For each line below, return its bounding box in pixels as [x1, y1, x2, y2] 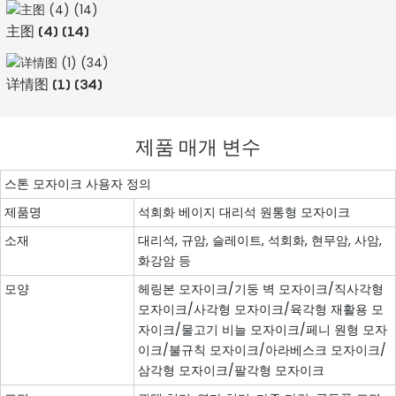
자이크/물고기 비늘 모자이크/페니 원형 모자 [138, 320, 387, 339]
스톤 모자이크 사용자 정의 [4, 174, 151, 193]
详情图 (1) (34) [5, 75, 103, 94]
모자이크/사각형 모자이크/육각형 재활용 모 [138, 300, 384, 318]
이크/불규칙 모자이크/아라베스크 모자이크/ [138, 340, 386, 359]
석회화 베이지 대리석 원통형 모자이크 [138, 202, 350, 221]
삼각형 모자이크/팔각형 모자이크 [138, 361, 324, 379]
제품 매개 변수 [135, 134, 261, 158]
